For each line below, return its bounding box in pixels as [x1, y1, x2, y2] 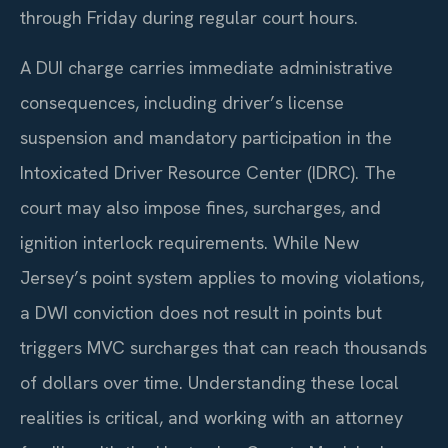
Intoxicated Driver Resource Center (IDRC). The [20, 160, 396, 184]
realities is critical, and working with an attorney [20, 405, 403, 429]
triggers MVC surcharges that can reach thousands [20, 335, 427, 359]
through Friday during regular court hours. [20, 6, 358, 30]
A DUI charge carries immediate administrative [20, 55, 393, 79]
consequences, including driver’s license [20, 90, 344, 114]
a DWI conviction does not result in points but [20, 300, 382, 324]
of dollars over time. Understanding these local [20, 370, 399, 394]
